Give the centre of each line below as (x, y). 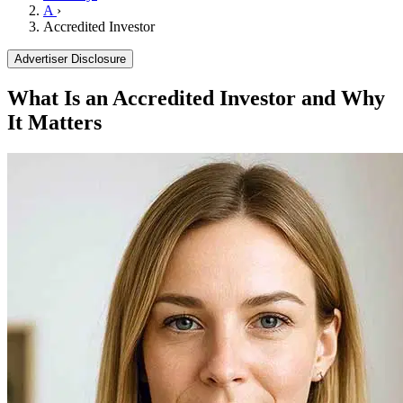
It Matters (54, 123)
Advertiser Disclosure (70, 59)
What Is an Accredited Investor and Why (196, 99)
